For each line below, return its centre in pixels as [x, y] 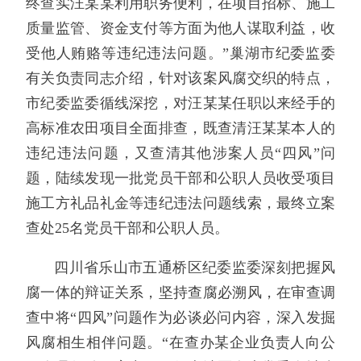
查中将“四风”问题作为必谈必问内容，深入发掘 [180, 317]
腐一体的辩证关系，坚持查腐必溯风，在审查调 [180, 292]
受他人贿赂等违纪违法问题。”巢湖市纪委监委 [180, 54]
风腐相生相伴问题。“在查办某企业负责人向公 [180, 342]
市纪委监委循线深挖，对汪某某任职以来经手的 [180, 104]
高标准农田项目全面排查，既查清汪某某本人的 [180, 129]
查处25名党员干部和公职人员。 [127, 228]
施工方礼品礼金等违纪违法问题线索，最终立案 [180, 203]
